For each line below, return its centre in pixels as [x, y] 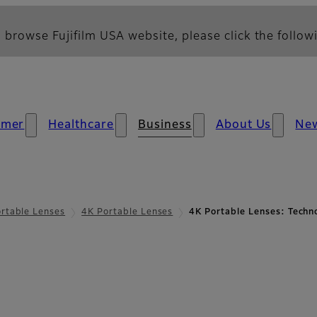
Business [165, 125]
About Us [243, 125]
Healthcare [81, 125]
